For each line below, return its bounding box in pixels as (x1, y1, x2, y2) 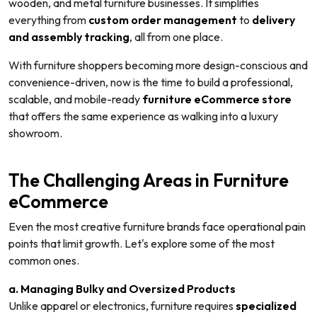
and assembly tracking (8, 29, 129, 44)
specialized (236, 298, 296, 313)
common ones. (8, 253, 79, 267)
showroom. (8, 125, 62, 140)
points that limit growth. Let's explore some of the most (8, 236, 275, 250)
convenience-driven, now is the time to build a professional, (8, 74, 293, 89)
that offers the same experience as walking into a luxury (8, 108, 278, 123)
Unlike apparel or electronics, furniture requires (8, 298, 236, 313)
